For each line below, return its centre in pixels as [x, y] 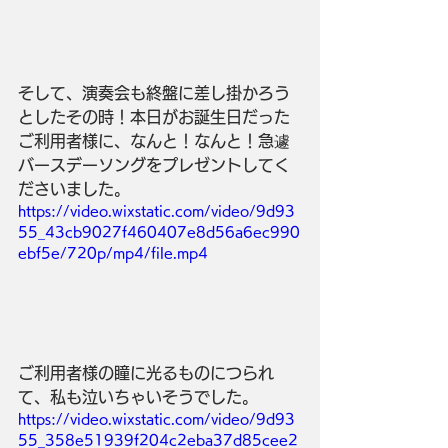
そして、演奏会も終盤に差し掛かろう [154, 92]
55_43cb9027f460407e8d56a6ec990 [159, 231]
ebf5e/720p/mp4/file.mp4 [113, 252]
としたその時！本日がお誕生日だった [154, 116]
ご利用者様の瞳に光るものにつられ [146, 372]
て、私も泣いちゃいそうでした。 [138, 396]
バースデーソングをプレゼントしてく [154, 164]
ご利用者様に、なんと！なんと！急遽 [154, 140]
